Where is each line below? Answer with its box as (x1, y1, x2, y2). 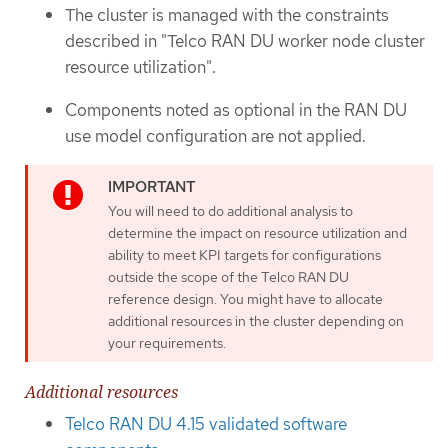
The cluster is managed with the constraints (65, 4, 389, 27)
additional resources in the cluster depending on (108, 312, 404, 331)
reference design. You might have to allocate (108, 290, 383, 309)
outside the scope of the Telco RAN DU (108, 268, 349, 287)
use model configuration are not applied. (65, 124, 366, 147)
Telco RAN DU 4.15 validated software (65, 413, 347, 436)
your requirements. (108, 334, 226, 353)
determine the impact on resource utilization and (108, 224, 407, 243)
